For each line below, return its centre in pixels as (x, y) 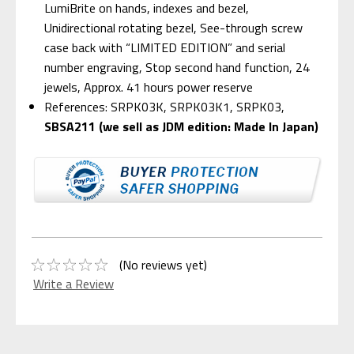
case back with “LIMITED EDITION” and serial (165, 47)
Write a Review (73, 284)
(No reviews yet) (163, 265)
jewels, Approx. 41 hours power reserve (149, 87)
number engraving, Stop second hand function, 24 (177, 67)
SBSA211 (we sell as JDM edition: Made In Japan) (182, 126)
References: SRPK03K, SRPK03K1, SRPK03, (165, 106)
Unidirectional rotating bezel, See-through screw (174, 27)
